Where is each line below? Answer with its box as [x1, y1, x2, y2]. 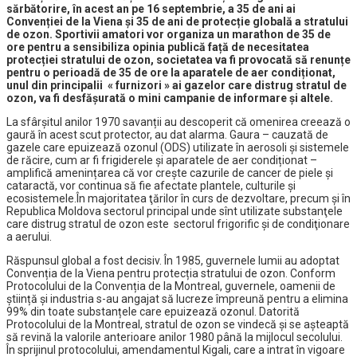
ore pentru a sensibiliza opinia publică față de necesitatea [6, 41, 309, 54]
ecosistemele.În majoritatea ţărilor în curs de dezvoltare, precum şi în [6, 192, 351, 206]
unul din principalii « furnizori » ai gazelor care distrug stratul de [6, 79, 347, 92]
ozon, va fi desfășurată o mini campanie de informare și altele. [6, 92, 333, 105]
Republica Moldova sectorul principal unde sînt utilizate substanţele [6, 205, 343, 218]
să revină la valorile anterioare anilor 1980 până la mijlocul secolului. [6, 331, 343, 344]
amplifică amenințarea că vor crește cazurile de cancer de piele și [6, 167, 333, 180]
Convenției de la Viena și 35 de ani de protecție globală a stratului [6, 15, 348, 29]
